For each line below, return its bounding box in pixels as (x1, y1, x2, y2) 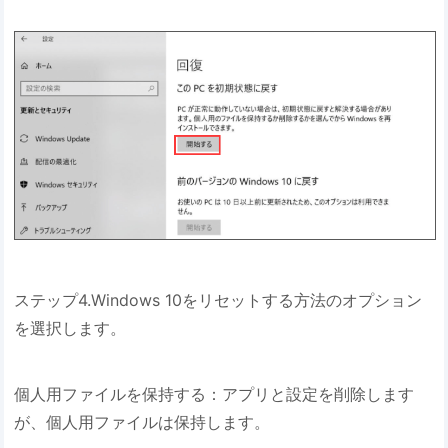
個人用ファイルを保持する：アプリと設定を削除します (14, 383, 415, 404)
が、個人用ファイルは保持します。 (14, 411, 271, 432)
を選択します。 (14, 317, 127, 338)
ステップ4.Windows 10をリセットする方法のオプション (14, 289, 423, 310)
